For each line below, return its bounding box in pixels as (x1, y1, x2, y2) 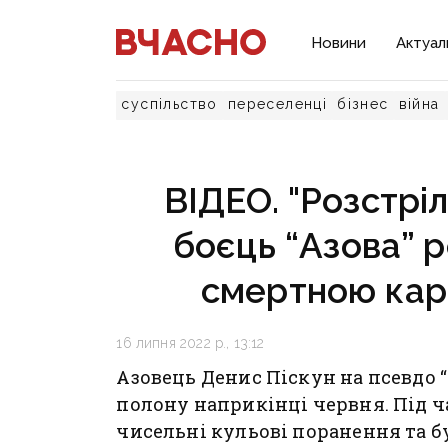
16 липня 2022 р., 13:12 (116, 335, 265, 351)
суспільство (121, 96, 218, 112)
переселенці (227, 96, 328, 112)
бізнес (337, 96, 389, 112)
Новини (311, 34, 367, 52)
